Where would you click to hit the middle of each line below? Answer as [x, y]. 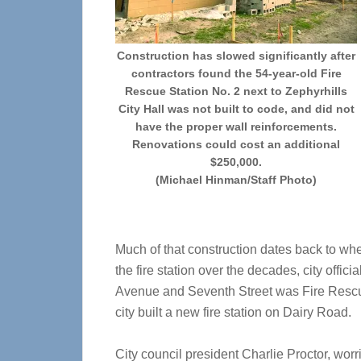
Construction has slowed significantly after [236, 56]
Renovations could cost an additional [236, 144]
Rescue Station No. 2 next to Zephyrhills [236, 91]
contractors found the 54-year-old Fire [236, 73]
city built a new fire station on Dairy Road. [233, 312]
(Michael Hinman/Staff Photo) [236, 180]
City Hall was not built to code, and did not [236, 109]
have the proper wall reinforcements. [236, 127]
